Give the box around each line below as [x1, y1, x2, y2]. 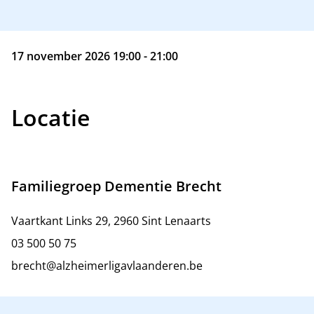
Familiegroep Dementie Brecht [11, 177, 221, 196]
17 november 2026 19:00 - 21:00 [11, 48, 178, 64]
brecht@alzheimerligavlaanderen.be [11, 258, 203, 273]
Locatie [11, 102, 90, 132]
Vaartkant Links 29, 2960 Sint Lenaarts [11, 213, 211, 228]
